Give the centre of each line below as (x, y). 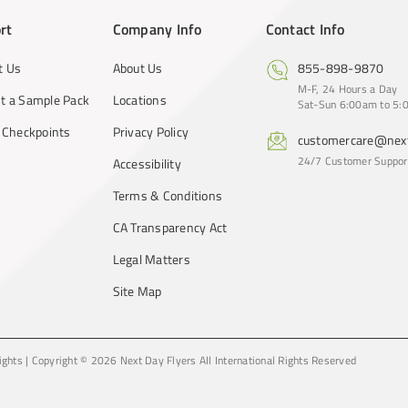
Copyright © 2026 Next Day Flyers (114, 361)
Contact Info (305, 29)
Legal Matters (151, 259)
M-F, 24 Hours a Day (347, 89)
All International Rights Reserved (277, 361)
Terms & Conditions (168, 195)
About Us (138, 68)
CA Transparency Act (170, 227)
